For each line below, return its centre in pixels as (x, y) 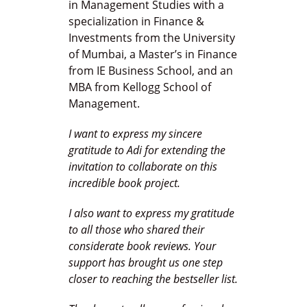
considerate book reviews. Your (142, 246)
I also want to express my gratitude (151, 213)
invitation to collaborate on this (143, 167)
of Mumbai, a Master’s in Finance (153, 54)
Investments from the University (152, 38)
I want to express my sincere (135, 134)
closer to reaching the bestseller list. (153, 279)
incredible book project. (124, 183)
